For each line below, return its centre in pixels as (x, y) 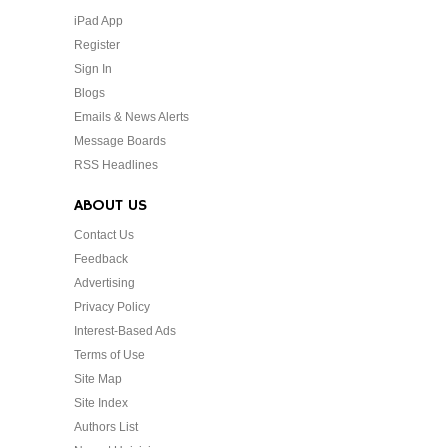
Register (97, 45)
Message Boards (120, 141)
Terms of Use (109, 355)
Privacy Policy (112, 307)
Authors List (106, 427)
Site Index (101, 403)
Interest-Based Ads (125, 331)
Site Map (98, 379)
